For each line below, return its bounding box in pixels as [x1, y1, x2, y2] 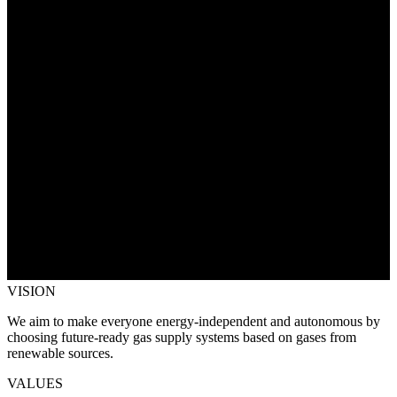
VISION [7, 283, 56, 299]
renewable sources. [7, 345, 113, 361]
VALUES [7, 375, 63, 391]
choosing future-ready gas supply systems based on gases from [7, 329, 356, 345]
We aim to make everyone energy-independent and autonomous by [7, 313, 380, 329]
